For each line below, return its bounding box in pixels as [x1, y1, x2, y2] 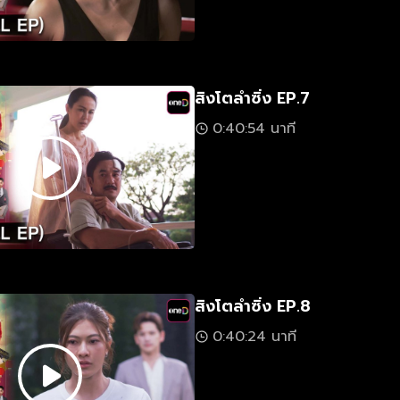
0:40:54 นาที [212, 118, 296, 139]
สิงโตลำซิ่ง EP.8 [195, 294, 311, 319]
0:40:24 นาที [212, 326, 296, 347]
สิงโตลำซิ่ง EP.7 [195, 86, 310, 111]
